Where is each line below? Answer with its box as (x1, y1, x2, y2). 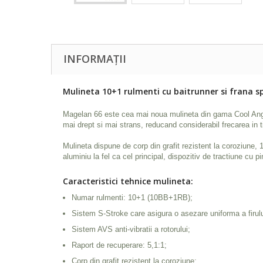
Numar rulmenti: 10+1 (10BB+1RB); (72, 193, 193, 202)
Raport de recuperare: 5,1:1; (72, 241, 167, 249)
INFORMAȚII (63, 52, 126, 66)
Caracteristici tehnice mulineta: (63, 176, 193, 187)
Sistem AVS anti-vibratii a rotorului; (72, 225, 190, 234)
